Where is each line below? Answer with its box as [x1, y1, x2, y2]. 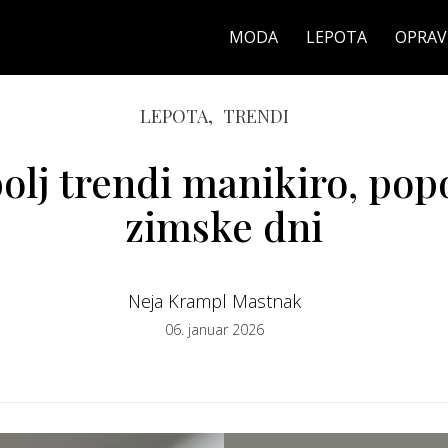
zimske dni [125, 199, 323, 252]
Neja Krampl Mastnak [127, 289, 301, 313]
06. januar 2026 [164, 320, 264, 339]
